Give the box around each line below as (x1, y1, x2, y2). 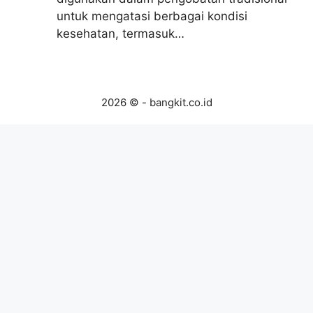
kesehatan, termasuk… (57, 26, 184, 41)
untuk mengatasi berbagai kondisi (57, 8, 247, 23)
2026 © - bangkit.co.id (101, 96, 212, 109)
